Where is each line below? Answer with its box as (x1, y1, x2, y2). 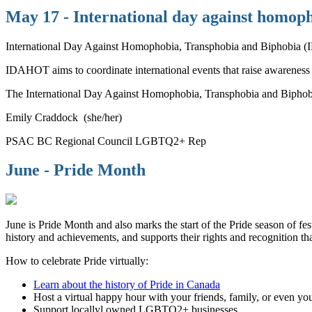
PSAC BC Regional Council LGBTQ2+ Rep (6, 134, 206, 147)
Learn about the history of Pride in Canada (33, 279, 220, 291)
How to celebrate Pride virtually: (6, 255, 148, 267)
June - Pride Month (6, 161, 146, 180)
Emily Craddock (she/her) (6, 111, 122, 123)
